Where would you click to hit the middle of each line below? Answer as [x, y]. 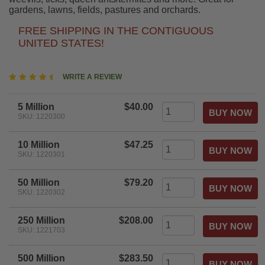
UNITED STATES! [61, 43]
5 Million [36, 107]
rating [68, 97]
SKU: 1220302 [41, 193]
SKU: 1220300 [41, 117]
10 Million [39, 145]
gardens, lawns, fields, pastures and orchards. [105, 10]
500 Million [41, 258]
